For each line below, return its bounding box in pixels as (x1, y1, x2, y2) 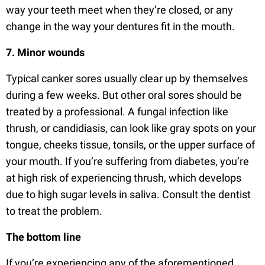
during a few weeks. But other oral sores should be (6, 89, 242, 102)
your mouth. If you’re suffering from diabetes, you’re (6, 155, 249, 168)
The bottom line (6, 231, 81, 244)
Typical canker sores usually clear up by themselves (6, 72, 248, 85)
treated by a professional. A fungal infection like (6, 105, 228, 118)
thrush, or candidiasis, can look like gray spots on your (6, 122, 256, 135)
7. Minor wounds (6, 46, 85, 59)
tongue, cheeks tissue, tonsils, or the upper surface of (6, 138, 255, 151)
